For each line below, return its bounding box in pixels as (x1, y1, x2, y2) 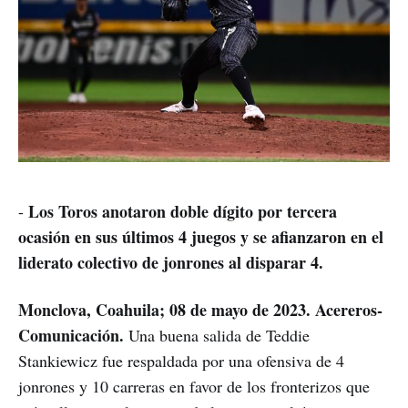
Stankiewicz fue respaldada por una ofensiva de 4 (18, 350, 344, 372)
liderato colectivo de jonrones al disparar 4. (18, 250, 323, 275)
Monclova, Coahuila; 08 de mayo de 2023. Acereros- (18, 298, 382, 322)
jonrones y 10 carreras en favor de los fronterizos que (18, 375, 370, 398)
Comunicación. (18, 323, 124, 348)
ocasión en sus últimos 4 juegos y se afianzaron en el (18, 225, 383, 250)
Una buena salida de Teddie (124, 324, 310, 347)
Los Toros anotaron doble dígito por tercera (28, 199, 337, 224)
